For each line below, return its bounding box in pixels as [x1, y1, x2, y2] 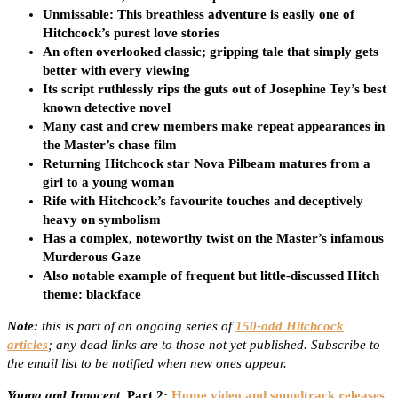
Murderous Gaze [43, 250, 141, 265]
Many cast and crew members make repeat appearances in [43, 119, 385, 134]
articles [7, 338, 48, 353]
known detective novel [43, 100, 171, 115]
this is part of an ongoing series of [38, 319, 235, 334]
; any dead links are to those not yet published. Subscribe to [48, 338, 380, 353]
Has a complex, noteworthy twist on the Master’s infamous [43, 231, 384, 246]
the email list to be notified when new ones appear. [7, 356, 287, 371]
